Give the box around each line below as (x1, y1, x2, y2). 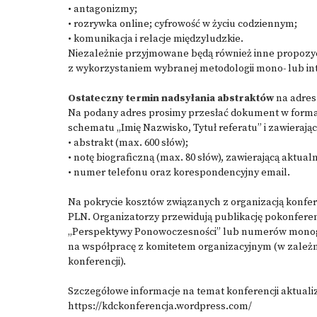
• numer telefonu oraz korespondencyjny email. (68, 166, 290, 179)
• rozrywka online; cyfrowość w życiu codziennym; (68, 18, 297, 30)
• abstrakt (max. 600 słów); (68, 137, 188, 149)
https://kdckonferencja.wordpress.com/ (68, 300, 252, 313)
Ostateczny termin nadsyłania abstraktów (68, 92, 274, 105)
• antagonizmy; (68, 3, 137, 16)
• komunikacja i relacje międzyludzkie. (68, 33, 243, 45)
